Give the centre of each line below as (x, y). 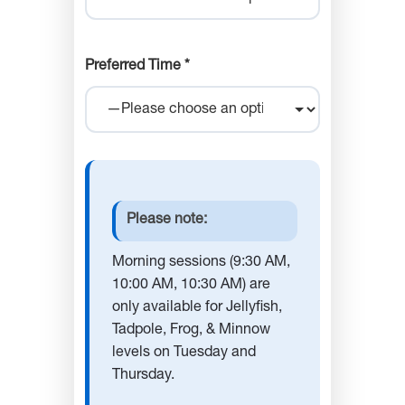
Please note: (167, 221)
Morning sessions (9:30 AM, (201, 264)
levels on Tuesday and (184, 354)
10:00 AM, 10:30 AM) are (191, 286)
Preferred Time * (137, 67)
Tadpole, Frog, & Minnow (191, 331)
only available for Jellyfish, (197, 309)
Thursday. (143, 377)
